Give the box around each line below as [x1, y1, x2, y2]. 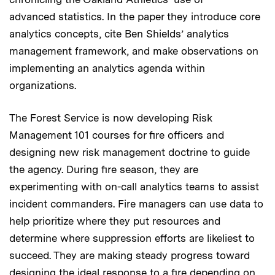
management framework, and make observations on [9, 44, 258, 57]
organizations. [9, 79, 76, 91]
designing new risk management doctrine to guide [9, 145, 250, 158]
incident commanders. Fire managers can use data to [9, 197, 263, 210]
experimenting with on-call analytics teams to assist [9, 180, 259, 193]
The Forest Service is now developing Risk [9, 111, 212, 124]
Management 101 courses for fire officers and [9, 128, 224, 141]
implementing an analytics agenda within [9, 61, 205, 74]
